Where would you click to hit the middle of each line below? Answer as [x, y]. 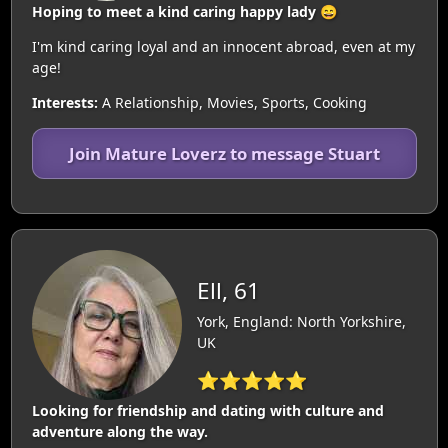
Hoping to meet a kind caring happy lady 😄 [184, 11]
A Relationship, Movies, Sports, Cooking [232, 102]
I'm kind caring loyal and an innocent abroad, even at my [223, 46]
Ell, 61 [228, 290]
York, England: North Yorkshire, [301, 321]
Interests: [64, 102]
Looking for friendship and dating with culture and [207, 410]
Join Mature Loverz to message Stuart [224, 153]
